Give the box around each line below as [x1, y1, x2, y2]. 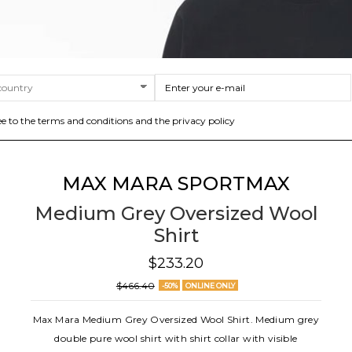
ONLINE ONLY [185, 280, 235, 290]
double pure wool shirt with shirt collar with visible [54, 332, 298, 345]
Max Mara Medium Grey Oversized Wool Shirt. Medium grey [32, 313, 320, 326]
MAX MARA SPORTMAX [62, 172, 290, 196]
